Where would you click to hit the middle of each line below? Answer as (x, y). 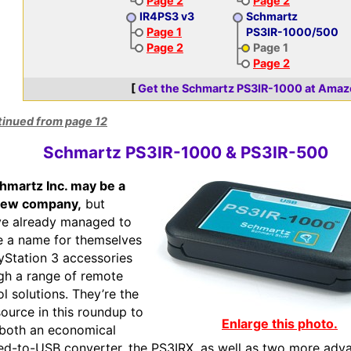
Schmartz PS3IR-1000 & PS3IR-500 (185, 152)
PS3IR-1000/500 (292, 32)
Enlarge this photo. (280, 324)
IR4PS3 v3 (167, 16)
